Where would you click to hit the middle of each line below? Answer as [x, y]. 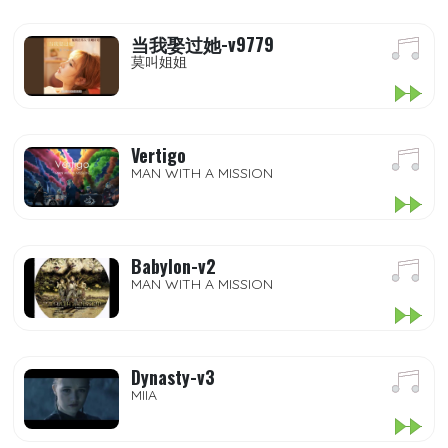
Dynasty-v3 [173, 377]
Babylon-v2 [173, 266]
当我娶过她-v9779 [202, 44]
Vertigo [158, 155]
